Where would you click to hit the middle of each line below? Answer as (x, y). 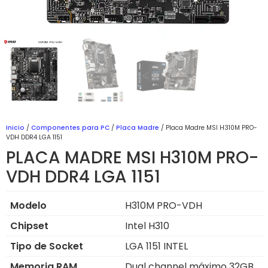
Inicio (15, 128)
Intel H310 (147, 226)
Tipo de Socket (47, 246)
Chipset (29, 226)
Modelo (28, 206)
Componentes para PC (70, 128)
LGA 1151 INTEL (156, 246)
